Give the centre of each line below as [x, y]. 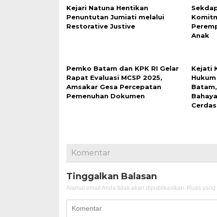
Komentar [91, 153]
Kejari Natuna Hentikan [107, 8]
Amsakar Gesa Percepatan [114, 87]
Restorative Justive [101, 26]
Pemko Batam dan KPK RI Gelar [123, 68]
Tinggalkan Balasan [112, 176]
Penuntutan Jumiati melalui [115, 17]
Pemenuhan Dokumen [106, 96]
